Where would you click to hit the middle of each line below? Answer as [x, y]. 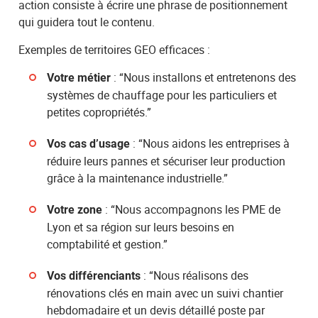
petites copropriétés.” [99, 112]
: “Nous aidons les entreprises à [210, 143]
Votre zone [75, 209]
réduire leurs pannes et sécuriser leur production [166, 161]
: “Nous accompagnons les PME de [192, 209]
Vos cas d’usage [89, 143]
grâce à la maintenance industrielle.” [138, 178]
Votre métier [79, 77]
